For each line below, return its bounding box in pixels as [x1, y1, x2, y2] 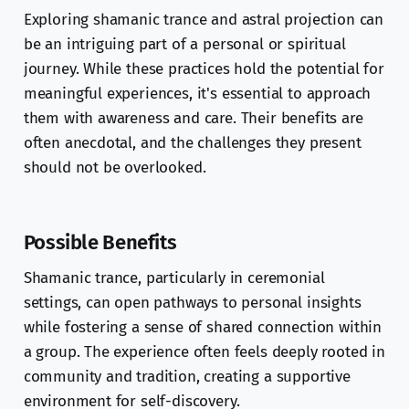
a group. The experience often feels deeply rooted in [23, 342, 385, 362]
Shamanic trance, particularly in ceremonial [23, 268, 325, 288]
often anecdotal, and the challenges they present [23, 133, 362, 153]
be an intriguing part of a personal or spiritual [23, 35, 346, 55]
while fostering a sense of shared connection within [23, 318, 383, 338]
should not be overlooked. [23, 158, 206, 178]
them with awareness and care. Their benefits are [23, 109, 363, 129]
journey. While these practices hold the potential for [23, 59, 384, 79]
